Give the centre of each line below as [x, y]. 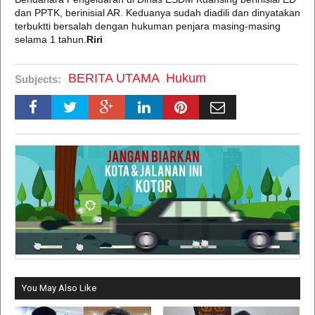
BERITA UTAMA [114, 78]
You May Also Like [59, 288]
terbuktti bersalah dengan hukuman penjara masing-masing [148, 26]
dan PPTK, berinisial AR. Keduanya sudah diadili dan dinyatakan [157, 13]
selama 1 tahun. [51, 39]
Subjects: [38, 79]
